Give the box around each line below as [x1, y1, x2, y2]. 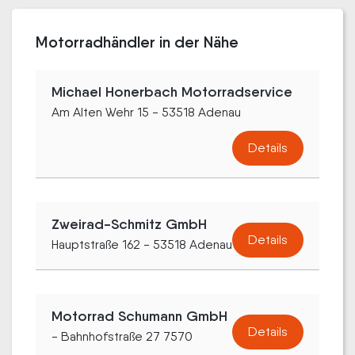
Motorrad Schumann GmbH [52, 307, 227, 326]
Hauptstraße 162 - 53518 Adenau [52, 237, 232, 253]
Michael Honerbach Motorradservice [52, 83, 292, 101]
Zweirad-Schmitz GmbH [52, 216, 207, 234]
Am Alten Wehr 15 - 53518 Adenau [52, 105, 241, 120]
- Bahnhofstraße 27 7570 [52, 329, 193, 345]
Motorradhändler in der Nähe [36, 32, 239, 52]
